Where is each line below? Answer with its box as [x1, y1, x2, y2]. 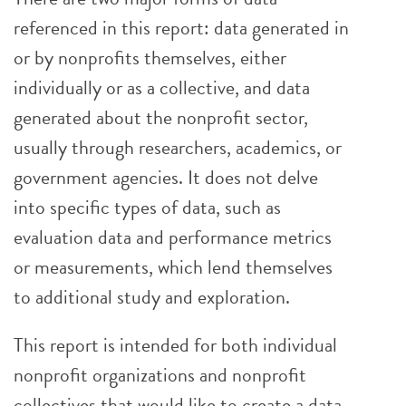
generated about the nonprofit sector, [14, 102, 308, 132]
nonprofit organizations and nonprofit [14, 360, 306, 390]
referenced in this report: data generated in [14, 13, 349, 43]
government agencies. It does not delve [14, 162, 318, 192]
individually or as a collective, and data [14, 72, 310, 102]
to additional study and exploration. [14, 282, 290, 312]
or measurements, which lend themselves [14, 252, 333, 282]
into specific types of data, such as [14, 192, 281, 222]
